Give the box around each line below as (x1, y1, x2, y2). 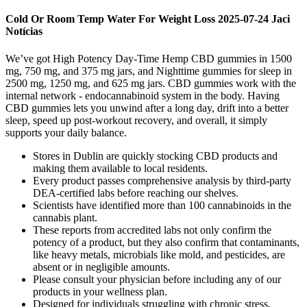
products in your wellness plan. (33, 285, 167, 297)
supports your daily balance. (5, 126, 127, 138)
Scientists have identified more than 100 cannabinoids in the (33, 199, 291, 211)
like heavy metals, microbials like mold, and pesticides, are (33, 248, 285, 260)
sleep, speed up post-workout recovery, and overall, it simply (5, 114, 267, 126)
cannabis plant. (33, 211, 97, 223)
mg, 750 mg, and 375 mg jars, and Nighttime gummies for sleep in (5, 64, 292, 77)
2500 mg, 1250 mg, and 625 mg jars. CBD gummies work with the (5, 77, 296, 89)
